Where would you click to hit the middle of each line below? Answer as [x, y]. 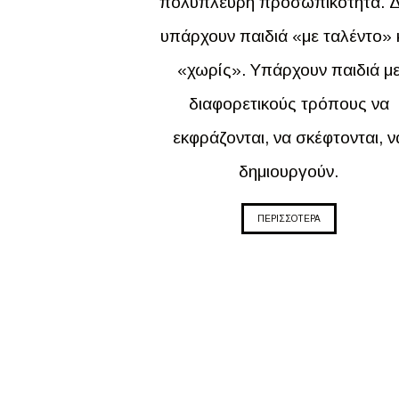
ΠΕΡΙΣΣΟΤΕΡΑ [289, 219]
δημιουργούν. [289, 171]
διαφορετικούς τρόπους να [289, 104]
